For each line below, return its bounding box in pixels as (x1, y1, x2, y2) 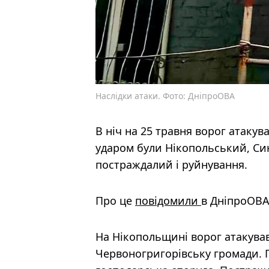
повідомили (135, 193, 201, 208)
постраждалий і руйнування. (95, 157, 247, 172)
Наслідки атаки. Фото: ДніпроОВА (95, 89, 235, 101)
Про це (95, 193, 135, 208)
